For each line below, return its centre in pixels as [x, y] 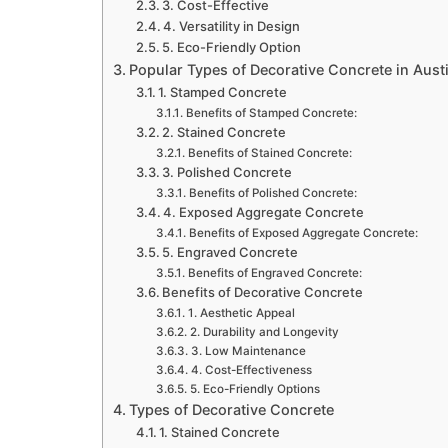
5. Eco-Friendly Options [254, 389]
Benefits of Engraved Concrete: [274, 273]
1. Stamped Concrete [223, 92]
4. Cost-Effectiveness [251, 370]
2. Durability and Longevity [264, 332]
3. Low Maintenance [248, 351]
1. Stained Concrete [220, 432]
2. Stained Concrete [224, 132]
